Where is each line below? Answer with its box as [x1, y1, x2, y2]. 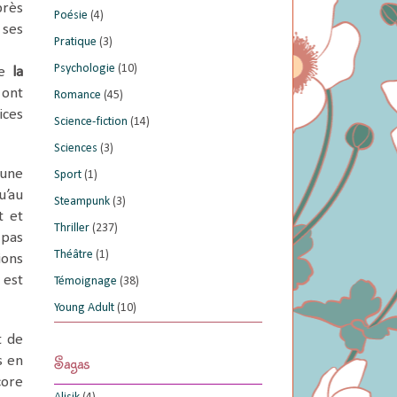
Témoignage [54, 274, 117, 288]
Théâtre [54, 247, 93, 261]
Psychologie [54, 61, 115, 75]
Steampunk [54, 194, 110, 208]
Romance [54, 88, 101, 102]
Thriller [54, 221, 90, 235]
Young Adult [54, 300, 114, 315]
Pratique [54, 35, 97, 49]
